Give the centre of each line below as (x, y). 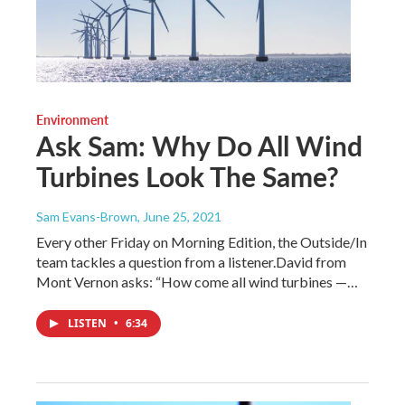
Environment (72, 119)
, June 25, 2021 (179, 216)
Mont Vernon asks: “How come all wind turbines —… (197, 281)
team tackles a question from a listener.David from (191, 261)
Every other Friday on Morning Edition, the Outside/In (202, 241)
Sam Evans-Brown (87, 216)
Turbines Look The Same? (188, 176)
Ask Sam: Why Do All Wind (199, 145)
